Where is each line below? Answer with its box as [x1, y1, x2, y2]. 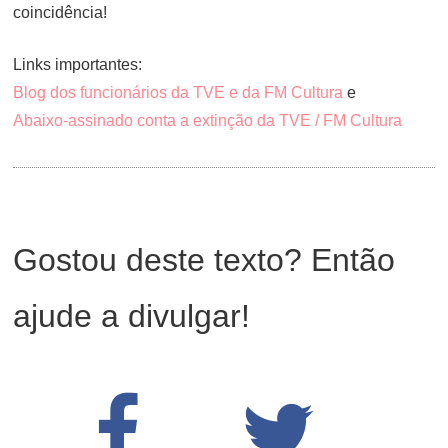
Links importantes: [13, 56, 143, 73]
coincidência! [13, 4, 108, 21]
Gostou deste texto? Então [13, 242, 396, 278]
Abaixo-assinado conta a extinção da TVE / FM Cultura [13, 112, 403, 129]
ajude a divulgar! [13, 298, 251, 334]
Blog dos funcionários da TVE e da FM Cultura [13, 84, 344, 101]
